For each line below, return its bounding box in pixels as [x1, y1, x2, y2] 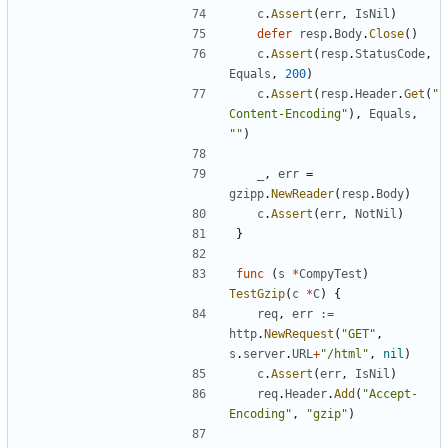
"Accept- [362, 387, 418, 402]
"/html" [320, 347, 369, 362]
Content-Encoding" [229, 107, 348, 122]
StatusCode [355, 47, 425, 62]
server [243, 347, 285, 362]
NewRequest [264, 327, 334, 342]
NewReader [271, 187, 334, 202]
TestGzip [229, 287, 285, 302]
